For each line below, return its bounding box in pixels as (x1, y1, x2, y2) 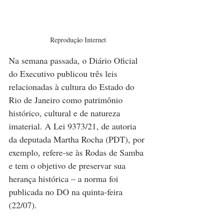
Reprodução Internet (50, 35, 106, 45)
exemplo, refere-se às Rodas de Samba (9, 146, 146, 159)
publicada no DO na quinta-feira (9, 186, 125, 198)
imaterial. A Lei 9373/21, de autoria (9, 120, 139, 132)
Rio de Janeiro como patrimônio (9, 94, 125, 106)
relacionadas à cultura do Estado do (9, 81, 137, 93)
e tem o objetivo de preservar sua (9, 160, 128, 172)
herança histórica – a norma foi (9, 173, 121, 185)
